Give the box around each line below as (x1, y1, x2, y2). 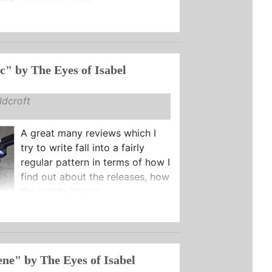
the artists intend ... (20, 185, 109, 197)
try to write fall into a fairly (20, 141, 144, 154)
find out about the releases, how (20, 170, 169, 183)
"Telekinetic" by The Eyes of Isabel (15, 63, 126, 76)
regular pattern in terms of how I (20, 155, 170, 168)
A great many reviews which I (20, 126, 156, 139)
